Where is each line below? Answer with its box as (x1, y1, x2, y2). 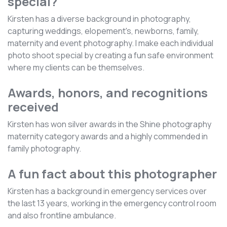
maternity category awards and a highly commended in (8, 131, 208, 142)
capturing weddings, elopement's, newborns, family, (8, 25, 199, 37)
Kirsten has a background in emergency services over (8, 185, 207, 197)
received (8, 98, 59, 116)
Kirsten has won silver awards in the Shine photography (8, 119, 211, 130)
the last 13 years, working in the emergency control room (8, 198, 216, 209)
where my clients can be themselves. (8, 62, 144, 73)
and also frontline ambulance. (8, 210, 116, 221)
